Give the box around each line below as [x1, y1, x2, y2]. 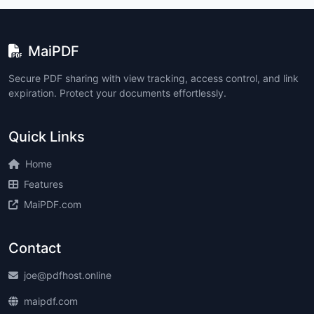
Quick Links [8, 128, 85, 145]
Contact [8, 240, 61, 257]
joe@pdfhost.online [24, 269, 111, 281]
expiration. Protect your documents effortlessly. [8, 87, 226, 99]
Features [24, 178, 63, 190]
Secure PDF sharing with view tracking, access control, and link [8, 72, 299, 84]
